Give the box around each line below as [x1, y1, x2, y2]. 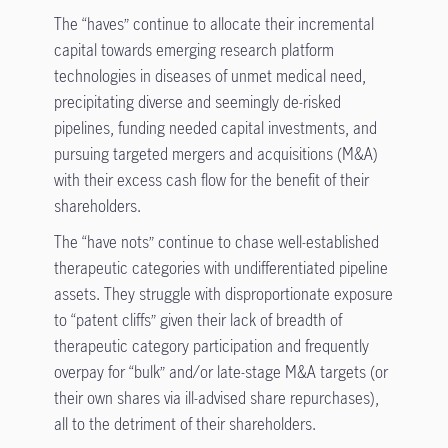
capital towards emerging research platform [53, 38, 334, 61]
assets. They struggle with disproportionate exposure [53, 282, 393, 305]
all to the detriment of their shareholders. [53, 412, 316, 435]
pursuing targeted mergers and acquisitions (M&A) [53, 142, 378, 165]
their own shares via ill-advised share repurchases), [53, 386, 379, 409]
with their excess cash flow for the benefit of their [53, 168, 369, 191]
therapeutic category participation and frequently [53, 334, 369, 357]
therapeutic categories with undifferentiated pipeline [53, 256, 388, 279]
